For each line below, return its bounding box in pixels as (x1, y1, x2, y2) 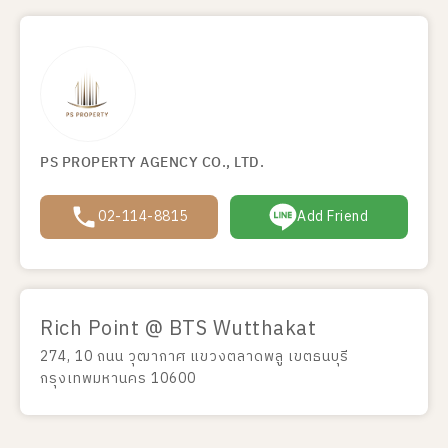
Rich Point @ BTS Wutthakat (40, 312, 316, 346)
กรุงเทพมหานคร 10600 (40, 366, 196, 390)
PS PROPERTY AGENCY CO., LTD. (40, 150, 264, 174)
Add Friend (297, 205, 369, 229)
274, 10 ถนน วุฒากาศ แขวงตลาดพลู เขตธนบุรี (40, 344, 349, 368)
